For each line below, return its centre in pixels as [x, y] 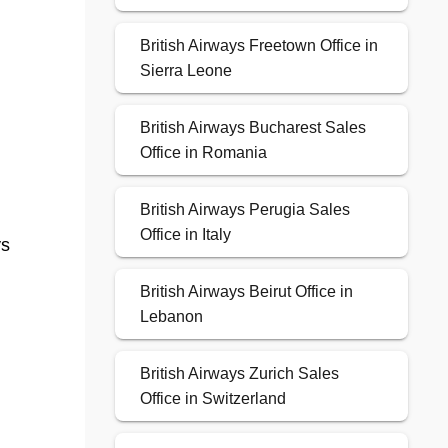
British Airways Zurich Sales [239, 374]
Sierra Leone [185, 71]
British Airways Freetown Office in [258, 46]
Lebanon [171, 317]
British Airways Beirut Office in [246, 292]
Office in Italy [185, 235]
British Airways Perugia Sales [244, 210]
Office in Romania [203, 153]
